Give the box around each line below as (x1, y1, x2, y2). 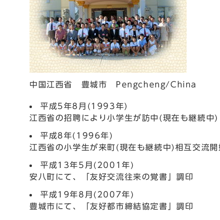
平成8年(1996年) (40, 132, 113, 139)
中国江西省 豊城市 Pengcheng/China (29, 81, 197, 88)
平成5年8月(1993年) (40, 102, 128, 110)
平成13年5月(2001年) (40, 161, 135, 169)
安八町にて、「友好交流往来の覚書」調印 (29, 173, 194, 181)
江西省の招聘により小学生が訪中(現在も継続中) (29, 114, 219, 122)
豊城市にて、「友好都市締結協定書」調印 (29, 202, 194, 210)
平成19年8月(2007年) (40, 191, 135, 198)
